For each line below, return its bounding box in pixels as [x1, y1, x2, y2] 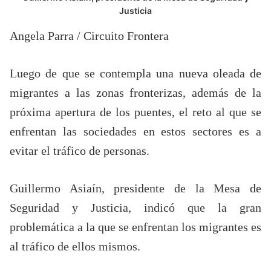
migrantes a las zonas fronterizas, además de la [10, 85, 261, 99]
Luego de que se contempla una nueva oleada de [10, 66, 261, 80]
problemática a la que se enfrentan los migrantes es [10, 220, 261, 233]
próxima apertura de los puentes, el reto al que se [10, 105, 261, 119]
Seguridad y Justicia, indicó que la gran [10, 200, 261, 214]
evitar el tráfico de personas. [10, 143, 149, 157]
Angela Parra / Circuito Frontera [10, 28, 169, 42]
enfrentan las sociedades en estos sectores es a [10, 124, 261, 138]
